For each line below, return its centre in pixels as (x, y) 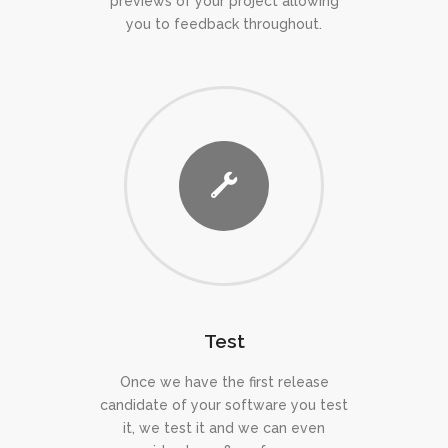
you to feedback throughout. (224, 23)
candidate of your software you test (224, 404)
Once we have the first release (224, 381)
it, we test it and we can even (224, 427)
